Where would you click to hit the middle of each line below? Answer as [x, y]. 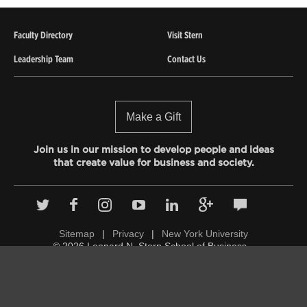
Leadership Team [44, 59]
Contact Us [186, 59]
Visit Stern [185, 35]
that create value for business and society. [153, 162]
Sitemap [77, 234]
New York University [205, 234]
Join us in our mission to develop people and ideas [153, 149]
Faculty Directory [43, 35]
